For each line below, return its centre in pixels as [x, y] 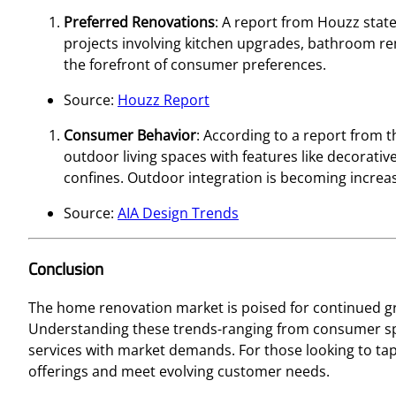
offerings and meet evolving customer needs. [179, 372]
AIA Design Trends [178, 213]
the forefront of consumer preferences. [195, 64]
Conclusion [66, 268]
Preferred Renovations [139, 22]
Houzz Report [164, 99]
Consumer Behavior [130, 135]
